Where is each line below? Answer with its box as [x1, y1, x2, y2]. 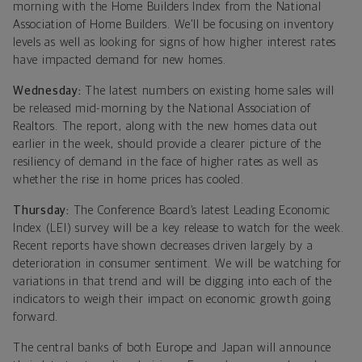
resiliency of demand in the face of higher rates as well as [13, 155, 318, 168]
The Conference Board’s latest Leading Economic [69, 204, 330, 217]
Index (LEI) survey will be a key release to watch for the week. [13, 221, 344, 234]
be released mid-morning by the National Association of [13, 102, 311, 115]
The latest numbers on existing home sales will [85, 84, 335, 97]
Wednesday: [13, 84, 86, 97]
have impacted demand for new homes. [13, 53, 226, 66]
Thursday [13, 204, 66, 217]
